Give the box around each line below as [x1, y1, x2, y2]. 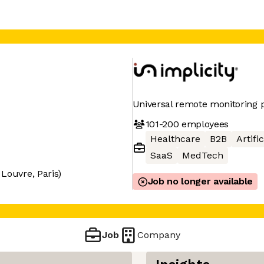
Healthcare [150, 133, 200, 144]
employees [179, 118, 229, 130]
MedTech [181, 150, 223, 161]
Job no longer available [147, 176, 253, 187]
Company [137, 229, 181, 240]
